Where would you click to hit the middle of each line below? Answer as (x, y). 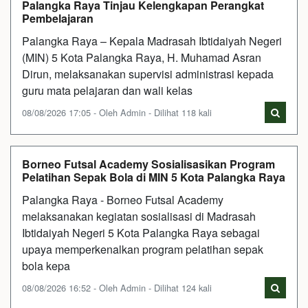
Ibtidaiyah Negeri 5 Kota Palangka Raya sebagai (141, 232)
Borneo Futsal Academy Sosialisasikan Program (148, 164)
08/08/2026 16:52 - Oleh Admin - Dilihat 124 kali (117, 287)
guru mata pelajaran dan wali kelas (107, 90)
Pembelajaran (58, 18)
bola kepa (46, 265)
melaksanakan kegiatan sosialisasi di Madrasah (139, 216)
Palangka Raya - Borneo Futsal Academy (123, 199)
